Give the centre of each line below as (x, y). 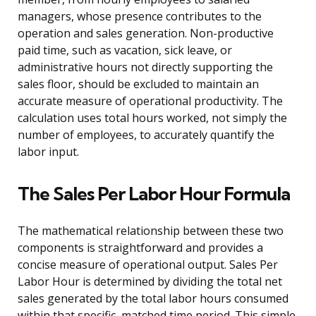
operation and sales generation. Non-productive (146, 34)
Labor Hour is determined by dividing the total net (150, 282)
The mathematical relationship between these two (151, 231)
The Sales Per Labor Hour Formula (154, 194)
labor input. (48, 152)
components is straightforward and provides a (140, 248)
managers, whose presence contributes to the (140, 17)
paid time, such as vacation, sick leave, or (125, 50)
